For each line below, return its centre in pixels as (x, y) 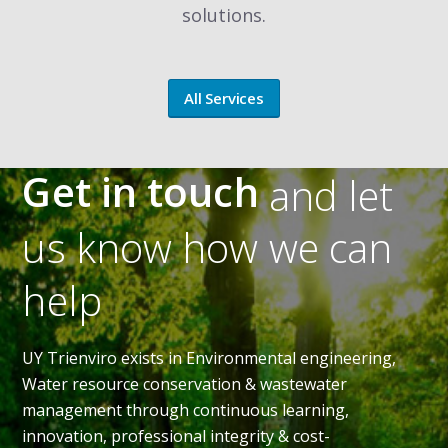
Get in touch (145, 191)
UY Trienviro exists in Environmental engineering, (209, 357)
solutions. (224, 14)
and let (331, 196)
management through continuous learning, (186, 409)
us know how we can (207, 248)
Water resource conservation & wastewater (185, 383)
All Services (224, 97)
